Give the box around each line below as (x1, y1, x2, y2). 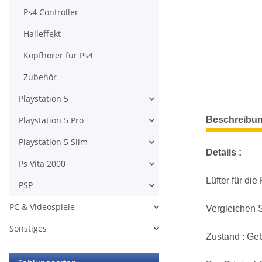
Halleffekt (23, 28, 61, 39)
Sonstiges (9, 223, 47, 234)
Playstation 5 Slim (19, 136, 88, 147)
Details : (206, 147, 242, 157)
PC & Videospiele (9, 201, 75, 212)
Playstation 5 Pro (19, 115, 84, 126)
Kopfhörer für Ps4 (23, 50, 93, 61)
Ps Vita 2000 (19, 158, 65, 169)
